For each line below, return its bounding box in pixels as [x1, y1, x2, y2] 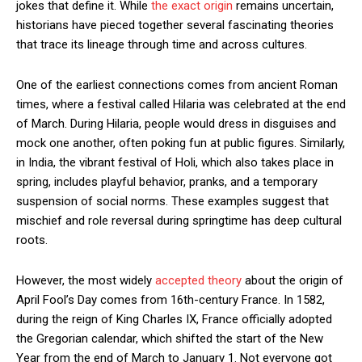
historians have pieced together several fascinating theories [16, 18, 334, 33]
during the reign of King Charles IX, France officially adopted [16, 312, 332, 327]
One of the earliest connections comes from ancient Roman [16, 78, 338, 93]
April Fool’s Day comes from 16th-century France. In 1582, [16, 293, 325, 308]
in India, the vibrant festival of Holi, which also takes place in [16, 155, 334, 170]
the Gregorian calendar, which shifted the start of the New [16, 331, 323, 347]
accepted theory [155, 273, 242, 288]
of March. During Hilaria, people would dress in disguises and [16, 116, 336, 132]
